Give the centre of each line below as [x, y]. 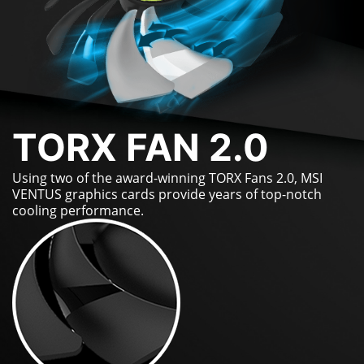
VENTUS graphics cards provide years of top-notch [167, 194]
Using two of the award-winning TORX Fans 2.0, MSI [167, 178]
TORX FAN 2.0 [141, 147]
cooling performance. [78, 210]
